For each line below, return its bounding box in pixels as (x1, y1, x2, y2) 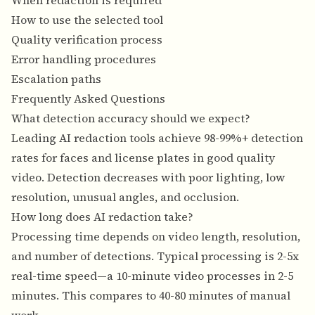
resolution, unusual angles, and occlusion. (11, 189, 239, 205)
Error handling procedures (11, 51, 156, 67)
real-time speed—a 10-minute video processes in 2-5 (11, 268, 293, 284)
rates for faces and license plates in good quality (11, 150, 275, 166)
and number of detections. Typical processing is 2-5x (11, 248, 299, 264)
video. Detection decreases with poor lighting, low (11, 169, 285, 186)
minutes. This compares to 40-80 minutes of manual (11, 288, 290, 304)
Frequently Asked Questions (11, 91, 165, 107)
